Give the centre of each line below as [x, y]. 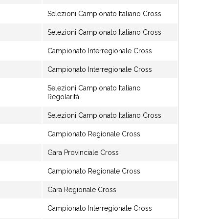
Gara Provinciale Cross [83, 153]
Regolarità [63, 97]
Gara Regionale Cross [82, 190]
